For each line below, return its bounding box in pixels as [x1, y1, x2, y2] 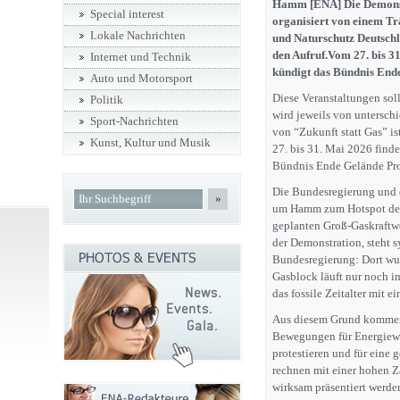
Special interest [90, 8, 164, 21]
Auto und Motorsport [90, 72, 193, 85]
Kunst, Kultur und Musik [90, 137, 211, 149]
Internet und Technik [90, 51, 191, 63]
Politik [90, 94, 123, 106]
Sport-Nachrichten [90, 115, 179, 128]
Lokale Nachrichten [90, 29, 186, 42]
